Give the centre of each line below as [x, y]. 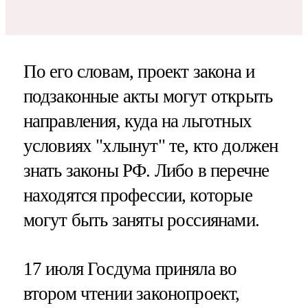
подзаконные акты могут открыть [148, 96]
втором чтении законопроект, [131, 293]
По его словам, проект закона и [139, 71]
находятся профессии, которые [137, 195]
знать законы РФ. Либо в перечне [146, 170]
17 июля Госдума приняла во [130, 268]
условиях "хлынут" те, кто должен [151, 145]
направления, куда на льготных [137, 121]
